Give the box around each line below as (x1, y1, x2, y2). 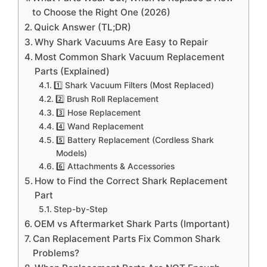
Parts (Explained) (35, 65, 110, 77)
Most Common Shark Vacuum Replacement (35, 51, 225, 63)
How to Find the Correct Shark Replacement (35, 175, 228, 187)
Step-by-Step (53, 204, 108, 214)
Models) (55, 148, 87, 158)
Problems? (33, 247, 80, 259)
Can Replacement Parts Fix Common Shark (33, 232, 221, 244)
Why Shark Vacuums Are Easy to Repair (35, 36, 209, 48)
